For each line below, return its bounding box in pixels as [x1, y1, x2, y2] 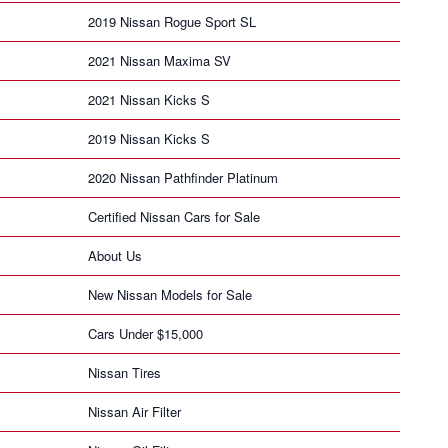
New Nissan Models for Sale [88, 284, 252, 304]
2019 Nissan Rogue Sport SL [88, 11, 256, 31]
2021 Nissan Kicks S [88, 89, 210, 109]
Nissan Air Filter [88, 401, 181, 421]
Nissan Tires [88, 362, 161, 382]
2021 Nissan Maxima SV [88, 50, 231, 70]
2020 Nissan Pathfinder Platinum [88, 167, 278, 187]
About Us [88, 245, 142, 265]
